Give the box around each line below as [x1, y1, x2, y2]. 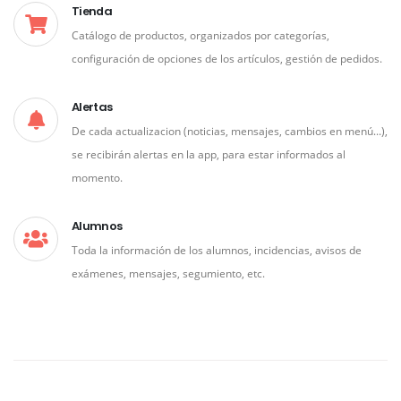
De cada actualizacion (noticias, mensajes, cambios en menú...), [72, 123, 388, 138]
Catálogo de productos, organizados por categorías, [72, 27, 329, 42]
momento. [72, 169, 123, 184]
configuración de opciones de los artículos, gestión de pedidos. [72, 50, 382, 65]
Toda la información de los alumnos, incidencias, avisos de [72, 242, 362, 257]
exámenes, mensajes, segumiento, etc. [72, 265, 265, 280]
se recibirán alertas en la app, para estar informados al [72, 146, 346, 161]
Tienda [72, 2, 113, 20]
